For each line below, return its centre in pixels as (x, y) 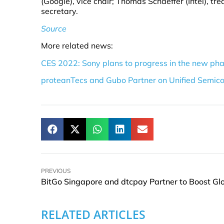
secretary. (59, 11)
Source (54, 28)
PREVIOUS (56, 171)
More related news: (77, 46)
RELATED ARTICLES (93, 215)
